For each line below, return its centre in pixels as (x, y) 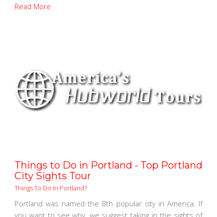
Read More (33, 7)
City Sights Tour (53, 176)
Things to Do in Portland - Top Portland (108, 165)
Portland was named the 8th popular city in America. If (108, 203)
